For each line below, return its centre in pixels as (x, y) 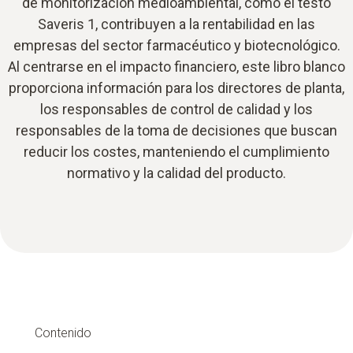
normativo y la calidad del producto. (176, 173)
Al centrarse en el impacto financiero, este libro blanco (176, 67)
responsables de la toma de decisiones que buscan (176, 130)
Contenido (63, 333)
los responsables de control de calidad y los (176, 109)
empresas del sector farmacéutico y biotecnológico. (176, 45)
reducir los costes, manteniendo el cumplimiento (176, 152)
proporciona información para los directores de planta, (176, 88)
